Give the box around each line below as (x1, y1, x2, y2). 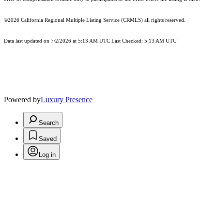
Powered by (4, 95, 41, 104)
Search (39, 119, 59, 127)
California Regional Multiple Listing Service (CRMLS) (21, 17, 143, 23)
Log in (39, 151, 56, 159)
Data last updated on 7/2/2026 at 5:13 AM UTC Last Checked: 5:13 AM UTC (4, 38, 176, 44)
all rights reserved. (143, 17, 186, 23)
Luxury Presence (41, 95, 93, 104)
